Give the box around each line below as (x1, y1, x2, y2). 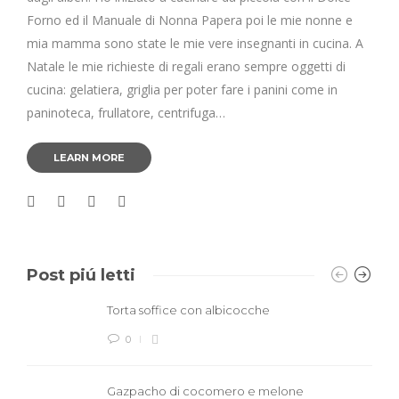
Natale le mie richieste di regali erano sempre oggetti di (27, 58, 346, 76)
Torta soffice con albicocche (107, 303, 273, 318)
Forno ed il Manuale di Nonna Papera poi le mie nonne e (27, 12, 353, 29)
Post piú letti (27, 265, 135, 286)
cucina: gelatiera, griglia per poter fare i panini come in (27, 81, 338, 99)
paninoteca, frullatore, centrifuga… (27, 104, 225, 122)
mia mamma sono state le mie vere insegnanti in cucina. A (27, 35, 363, 53)
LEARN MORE (53, 151, 125, 165)
